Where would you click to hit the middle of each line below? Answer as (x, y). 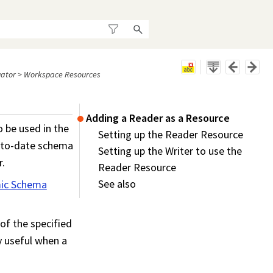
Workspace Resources (62, 75)
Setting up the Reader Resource (171, 135)
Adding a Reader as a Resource (158, 118)
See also (117, 184)
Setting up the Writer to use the (170, 151)
